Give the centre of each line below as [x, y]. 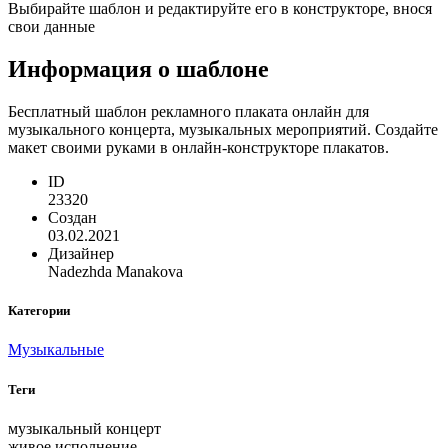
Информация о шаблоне [138, 69]
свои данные [51, 27]
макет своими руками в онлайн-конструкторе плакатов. [198, 148]
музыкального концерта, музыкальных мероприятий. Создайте [223, 130]
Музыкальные [56, 350]
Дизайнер [81, 254]
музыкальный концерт [84, 428]
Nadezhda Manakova [115, 272]
